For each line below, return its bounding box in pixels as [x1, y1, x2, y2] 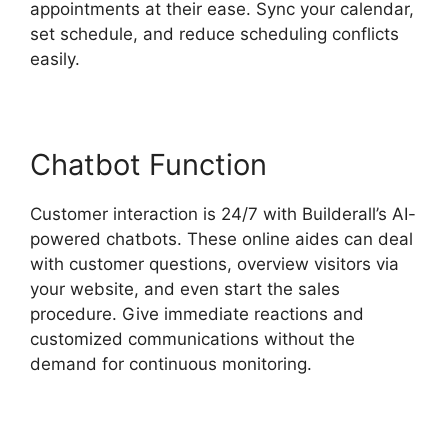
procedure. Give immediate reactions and [30, 304, 364, 325]
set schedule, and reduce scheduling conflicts [30, 24, 399, 45]
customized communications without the [30, 329, 355, 350]
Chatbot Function [30, 147, 267, 183]
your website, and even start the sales [30, 279, 340, 300]
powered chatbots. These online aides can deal [30, 229, 413, 250]
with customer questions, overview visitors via [30, 254, 399, 275]
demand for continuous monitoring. [30, 354, 312, 375]
